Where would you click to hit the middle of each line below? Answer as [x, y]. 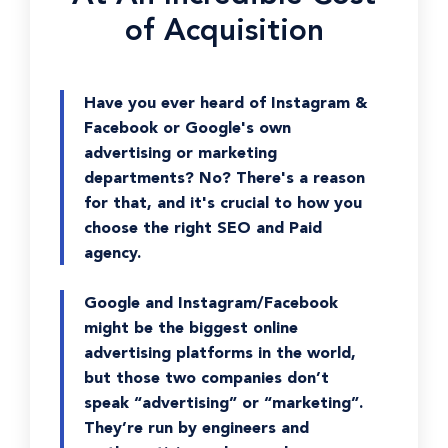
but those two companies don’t [206, 377]
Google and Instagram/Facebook [211, 302]
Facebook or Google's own [187, 127]
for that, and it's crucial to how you [223, 202]
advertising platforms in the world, [220, 352]
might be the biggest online [191, 327]
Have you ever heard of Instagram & [225, 102]
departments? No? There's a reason [224, 177]
